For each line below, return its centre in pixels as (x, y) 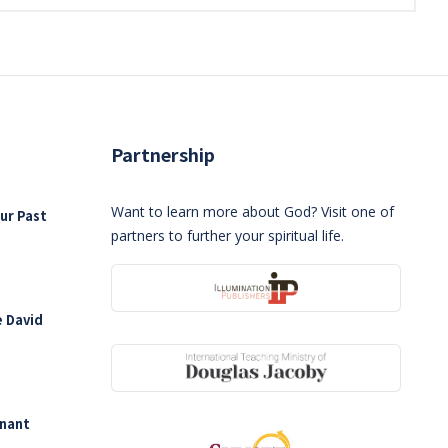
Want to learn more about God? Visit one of (252, 211)
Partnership (163, 154)
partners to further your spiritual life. (227, 235)
